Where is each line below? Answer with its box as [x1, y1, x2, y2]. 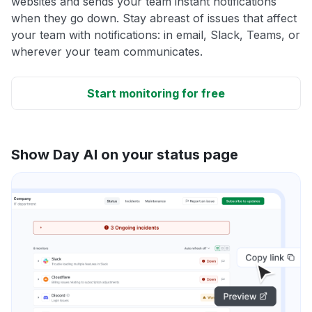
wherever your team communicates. [11, 44, 203, 58]
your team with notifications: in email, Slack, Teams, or [11, 27, 300, 42]
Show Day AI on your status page [11, 146, 238, 163]
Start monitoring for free [87, 86, 225, 100]
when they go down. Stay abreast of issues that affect [11, 10, 297, 25]
